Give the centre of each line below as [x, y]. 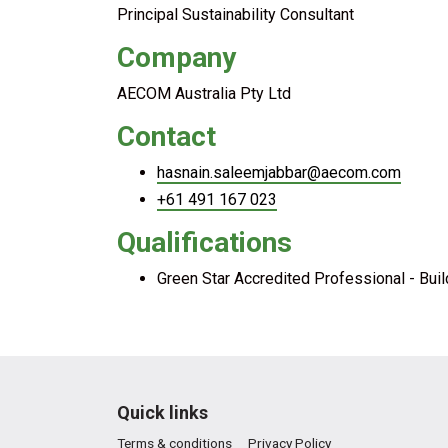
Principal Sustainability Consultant [235, 14]
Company [176, 57]
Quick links [162, 412]
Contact [166, 136]
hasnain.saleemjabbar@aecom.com [279, 172]
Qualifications [204, 242]
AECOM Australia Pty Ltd [204, 93]
